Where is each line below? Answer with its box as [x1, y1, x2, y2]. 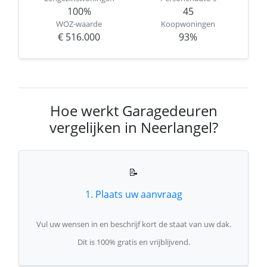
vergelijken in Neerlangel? [49, 117, 218, 137]
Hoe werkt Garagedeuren [49, 101, 218, 120]
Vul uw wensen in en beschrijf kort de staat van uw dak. [36, 219, 231, 229]
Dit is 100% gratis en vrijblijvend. [77, 237, 190, 247]
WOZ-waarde [56, 18, 102, 29]
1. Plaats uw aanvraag [85, 188, 182, 201]
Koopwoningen [161, 18, 215, 29]
